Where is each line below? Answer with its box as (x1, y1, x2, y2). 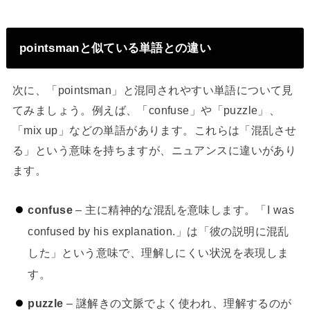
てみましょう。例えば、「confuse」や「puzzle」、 (12, 104, 281, 117)
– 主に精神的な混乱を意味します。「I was (73, 203, 294, 216)
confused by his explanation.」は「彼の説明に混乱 (28, 224, 289, 237)
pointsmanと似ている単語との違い (19, 40, 211, 55)
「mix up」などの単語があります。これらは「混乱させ (12, 124, 297, 137)
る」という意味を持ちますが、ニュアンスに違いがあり (12, 144, 297, 157)
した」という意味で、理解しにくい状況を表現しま (28, 246, 289, 259)
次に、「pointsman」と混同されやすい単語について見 (12, 84, 293, 97)
